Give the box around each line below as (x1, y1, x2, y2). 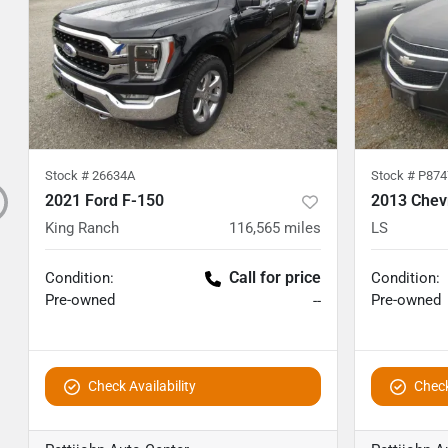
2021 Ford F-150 (45, 191, 164, 211)
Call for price (229, 268, 321, 288)
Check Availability (88, 378, 196, 395)
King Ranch (45, 219, 119, 238)
